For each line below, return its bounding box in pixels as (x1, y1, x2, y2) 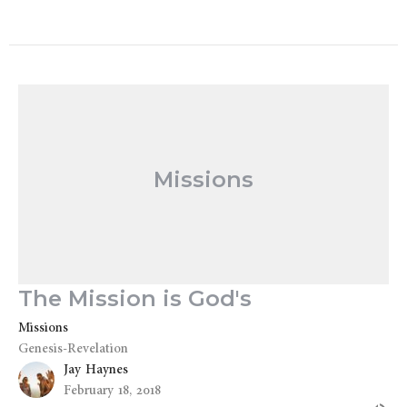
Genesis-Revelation (18, 338, 128, 360)
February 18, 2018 (64, 380, 161, 402)
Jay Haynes (64, 359, 128, 381)
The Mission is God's (18, 285, 252, 313)
